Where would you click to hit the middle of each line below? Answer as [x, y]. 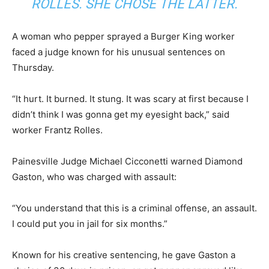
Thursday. [33, 68]
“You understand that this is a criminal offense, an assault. [134, 208]
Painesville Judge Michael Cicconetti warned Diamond [127, 162]
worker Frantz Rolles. [57, 130]
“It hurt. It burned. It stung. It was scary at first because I [130, 99]
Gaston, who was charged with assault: [94, 177]
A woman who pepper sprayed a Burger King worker [123, 37]
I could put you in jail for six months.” [90, 224]
